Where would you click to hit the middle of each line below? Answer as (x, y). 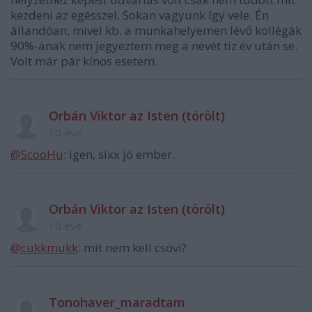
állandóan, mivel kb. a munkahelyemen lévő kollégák (156, 31)
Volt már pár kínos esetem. (84, 61)
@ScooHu (37, 155)
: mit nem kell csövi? (132, 248)
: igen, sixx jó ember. (119, 155)
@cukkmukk (44, 248)
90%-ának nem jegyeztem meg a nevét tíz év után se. (154, 46)
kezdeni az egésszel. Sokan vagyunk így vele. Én (140, 15)
